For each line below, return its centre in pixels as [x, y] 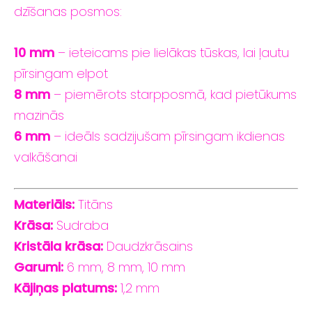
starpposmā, [170, 95]
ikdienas [261, 136]
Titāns [95, 205]
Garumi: [39, 267]
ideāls [84, 136]
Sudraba [81, 226]
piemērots [97, 95]
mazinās [39, 116]
